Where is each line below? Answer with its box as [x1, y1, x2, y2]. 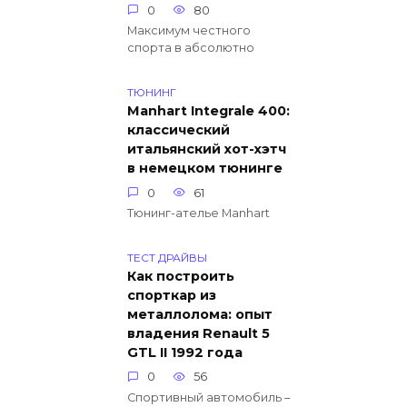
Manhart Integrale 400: [127, 103, 290, 120]
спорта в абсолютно [127, 41, 254, 55]
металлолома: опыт [127, 306, 273, 323]
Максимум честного [127, 24, 251, 38]
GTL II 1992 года [127, 344, 243, 362]
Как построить [127, 268, 234, 285]
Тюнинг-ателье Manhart [127, 206, 272, 221]
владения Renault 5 [127, 325, 270, 342]
